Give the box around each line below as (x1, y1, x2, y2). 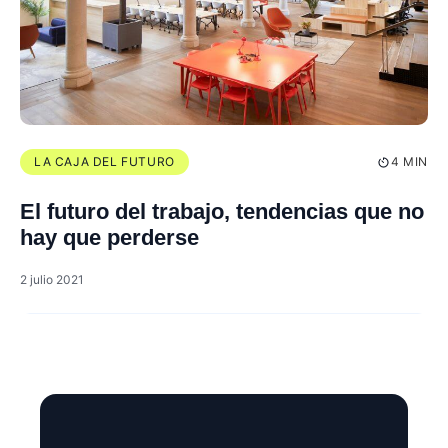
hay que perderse (20, 225, 199, 251)
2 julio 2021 (20, 272, 84, 288)
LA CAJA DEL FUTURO (34, 154, 175, 170)
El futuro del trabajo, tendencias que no (20, 199, 424, 225)
